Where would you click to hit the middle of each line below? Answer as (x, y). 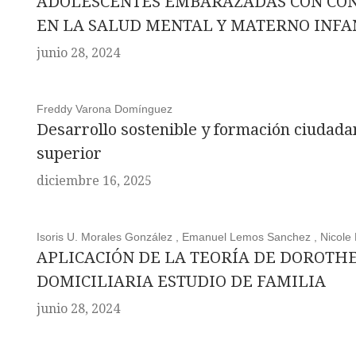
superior (69, 153)
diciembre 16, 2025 (94, 181)
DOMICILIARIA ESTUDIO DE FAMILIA (181, 281)
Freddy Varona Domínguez (104, 109)
